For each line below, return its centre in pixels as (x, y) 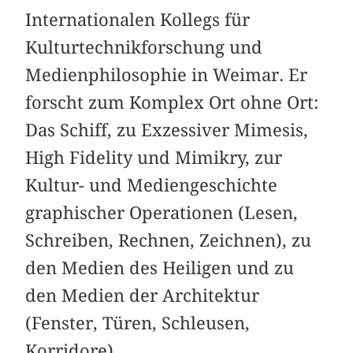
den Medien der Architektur (143, 296)
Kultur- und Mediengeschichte (152, 186)
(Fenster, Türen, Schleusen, (138, 323)
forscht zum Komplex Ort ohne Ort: (172, 103)
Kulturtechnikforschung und (144, 48)
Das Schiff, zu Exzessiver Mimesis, (167, 130)
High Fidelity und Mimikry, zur (154, 158)
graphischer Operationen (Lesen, (162, 213)
